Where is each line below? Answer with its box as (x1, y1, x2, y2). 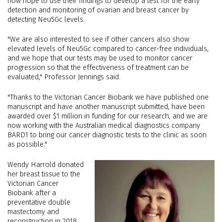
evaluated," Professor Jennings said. (7, 73, 120, 82)
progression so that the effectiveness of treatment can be (7, 63, 189, 72)
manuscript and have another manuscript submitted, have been (7, 102, 205, 111)
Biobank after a (7, 188, 56, 197)
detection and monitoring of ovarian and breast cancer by (7, 5, 189, 14)
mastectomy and (7, 207, 59, 216)
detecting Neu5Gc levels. (7, 15, 85, 24)
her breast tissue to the (7, 169, 80, 178)
